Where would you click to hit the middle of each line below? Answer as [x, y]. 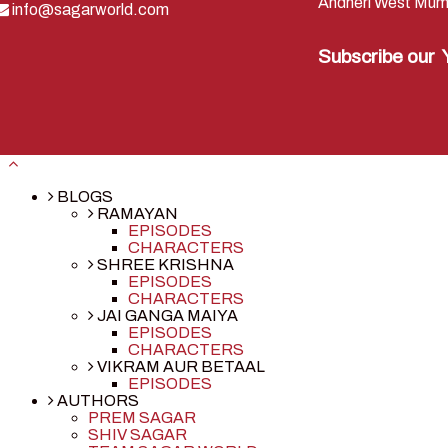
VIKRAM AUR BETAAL [179, 367]
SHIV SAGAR [137, 435]
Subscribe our [378, 57]
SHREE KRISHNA [164, 265]
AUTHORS [96, 401]
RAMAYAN [136, 214]
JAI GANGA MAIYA [166, 316]
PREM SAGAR [142, 418]
